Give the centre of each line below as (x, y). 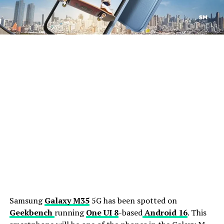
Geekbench (32, 212)
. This (197, 212)
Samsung (26, 200)
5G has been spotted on (134, 200)
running (70, 212)
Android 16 (165, 212)
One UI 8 (102, 212)
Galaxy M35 (67, 200)
